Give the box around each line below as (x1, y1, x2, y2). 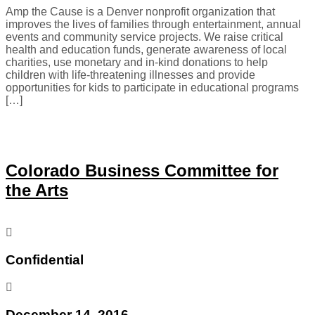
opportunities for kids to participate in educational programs (6, 81, 299, 94)
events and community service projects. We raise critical (6, 30, 283, 43)
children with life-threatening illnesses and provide (6, 68, 255, 81)
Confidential (6, 252, 84, 268)
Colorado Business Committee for (6, 161, 278, 181)
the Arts (6, 181, 68, 200)
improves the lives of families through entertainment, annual (6, 18, 301, 30)
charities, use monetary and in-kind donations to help (6, 56, 268, 68)
